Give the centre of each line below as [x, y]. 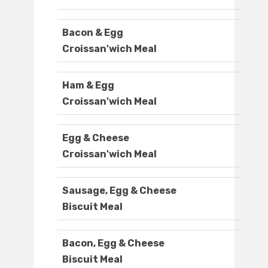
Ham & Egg [88, 86]
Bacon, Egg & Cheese [113, 243]
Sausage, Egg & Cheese [119, 191]
